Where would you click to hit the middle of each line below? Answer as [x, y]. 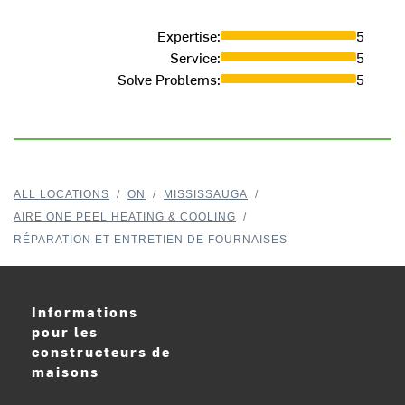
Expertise [187, 36]
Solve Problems [167, 79]
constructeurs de [101, 352]
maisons [66, 372]
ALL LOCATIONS [61, 195]
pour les [65, 332]
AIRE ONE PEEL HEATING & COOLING [125, 217]
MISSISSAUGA [206, 195]
